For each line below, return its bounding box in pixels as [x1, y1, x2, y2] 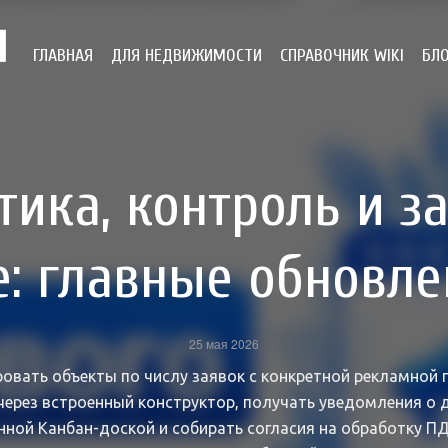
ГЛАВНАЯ [33, 45, 93, 66]
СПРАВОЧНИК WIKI [280, 45, 404, 66]
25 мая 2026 [189, 335, 259, 352]
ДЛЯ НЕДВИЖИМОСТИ [111, 45, 262, 66]
